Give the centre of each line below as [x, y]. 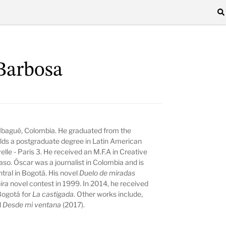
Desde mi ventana [33, 204]
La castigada [53, 194]
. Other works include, [108, 194]
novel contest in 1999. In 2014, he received [79, 183]
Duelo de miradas [107, 173]
